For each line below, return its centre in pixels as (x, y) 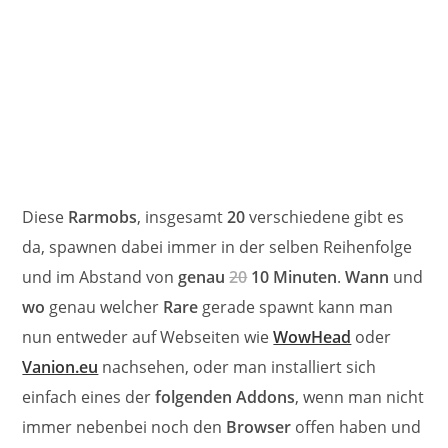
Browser (259, 426)
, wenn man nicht (360, 396)
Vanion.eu (60, 366)
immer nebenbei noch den (124, 426)
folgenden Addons (225, 396)
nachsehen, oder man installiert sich (237, 366)
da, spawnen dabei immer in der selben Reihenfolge (217, 246)
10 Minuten (292, 276)
